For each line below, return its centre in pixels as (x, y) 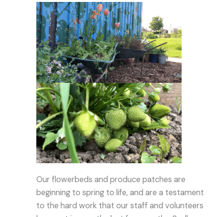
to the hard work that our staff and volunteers (120, 205)
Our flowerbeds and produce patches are (111, 179)
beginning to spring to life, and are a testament (120, 192)
